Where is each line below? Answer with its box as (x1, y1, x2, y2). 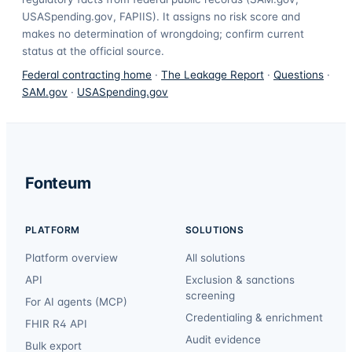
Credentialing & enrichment (185, 310, 323, 324)
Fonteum (25, 173, 91, 192)
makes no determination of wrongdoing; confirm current (22, 27, 304, 40)
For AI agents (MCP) (25, 295, 127, 308)
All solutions (185, 251, 245, 264)
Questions (273, 68, 324, 81)
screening (185, 288, 235, 302)
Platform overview (25, 251, 118, 264)
